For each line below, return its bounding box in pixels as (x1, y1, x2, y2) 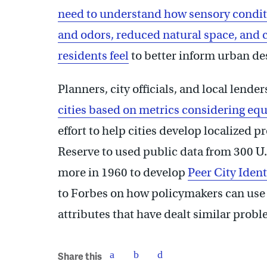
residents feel (58, 48, 129, 63)
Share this (58, 249, 102, 263)
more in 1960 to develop (58, 164, 188, 180)
